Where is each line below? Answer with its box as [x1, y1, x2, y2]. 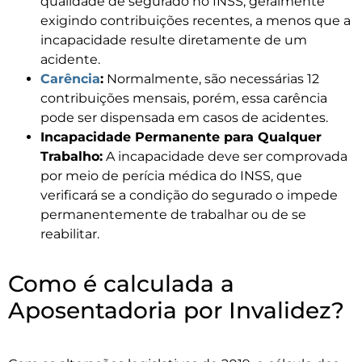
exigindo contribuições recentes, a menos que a [40, 13, 351, 29]
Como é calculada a [8, 270, 234, 298]
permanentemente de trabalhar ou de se [40, 207, 306, 223]
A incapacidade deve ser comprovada [103, 149, 347, 165]
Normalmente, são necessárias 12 [103, 71, 319, 87]
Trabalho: [40, 149, 103, 165]
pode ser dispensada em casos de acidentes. [40, 110, 328, 126]
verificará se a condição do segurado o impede [40, 187, 338, 204]
